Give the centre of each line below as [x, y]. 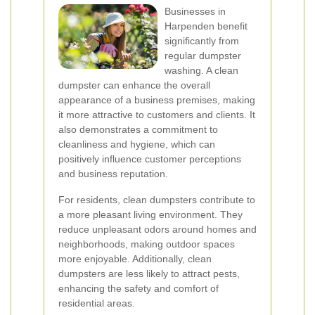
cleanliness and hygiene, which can [137, 144]
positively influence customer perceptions [150, 159]
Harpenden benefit [206, 26]
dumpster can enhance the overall [134, 85]
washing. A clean [201, 70]
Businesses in [195, 11]
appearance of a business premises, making [157, 100]
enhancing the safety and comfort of [139, 288]
